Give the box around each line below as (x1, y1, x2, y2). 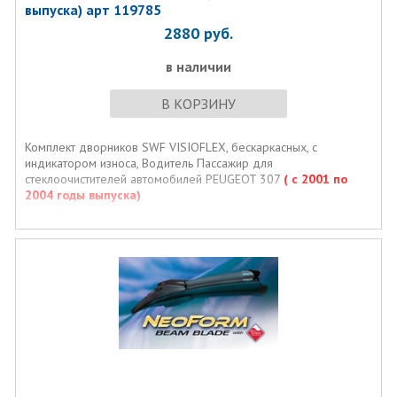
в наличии (165, 58, 231, 75)
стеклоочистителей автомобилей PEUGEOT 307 (24, 171, 284, 187)
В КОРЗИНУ (160, 95, 236, 113)
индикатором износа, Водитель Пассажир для (24, 155, 273, 171)
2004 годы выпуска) (24, 187, 141, 203)
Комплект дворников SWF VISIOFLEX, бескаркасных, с (24, 139, 317, 155)
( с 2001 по (283, 171, 347, 187)
